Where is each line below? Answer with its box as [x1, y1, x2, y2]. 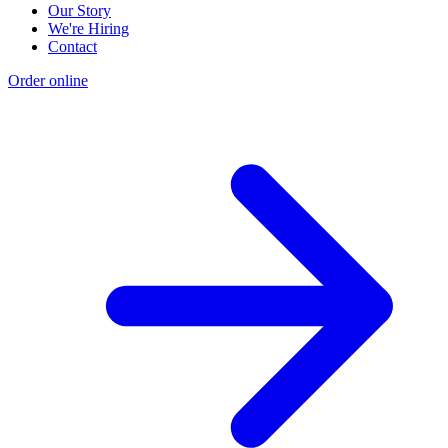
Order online [8, 71, 88, 89]
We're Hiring [48, 19, 129, 37]
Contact [48, 37, 97, 55]
